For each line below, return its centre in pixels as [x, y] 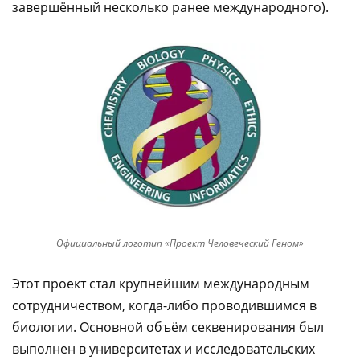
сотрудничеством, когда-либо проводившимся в [164, 305]
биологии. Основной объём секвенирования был [168, 327]
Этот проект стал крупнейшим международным [161, 284]
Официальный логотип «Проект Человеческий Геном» [180, 243]
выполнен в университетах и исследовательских [164, 349]
